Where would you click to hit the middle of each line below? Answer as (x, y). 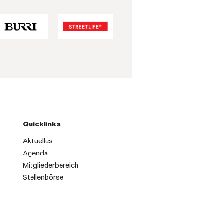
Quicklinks (42, 124)
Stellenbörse (43, 177)
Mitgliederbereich (51, 165)
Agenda (35, 153)
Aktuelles (38, 141)
